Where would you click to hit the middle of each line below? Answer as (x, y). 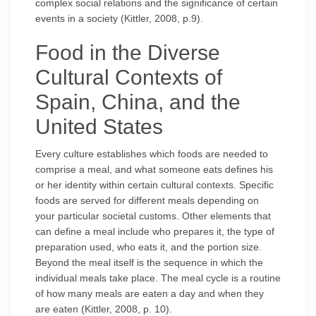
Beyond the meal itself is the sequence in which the (149, 262)
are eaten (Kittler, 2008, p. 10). (104, 309)
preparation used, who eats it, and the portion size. (148, 247)
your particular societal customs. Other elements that (153, 216)
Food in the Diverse (128, 53)
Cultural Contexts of (129, 77)
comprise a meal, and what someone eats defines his (154, 169)
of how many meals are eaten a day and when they (150, 293)
